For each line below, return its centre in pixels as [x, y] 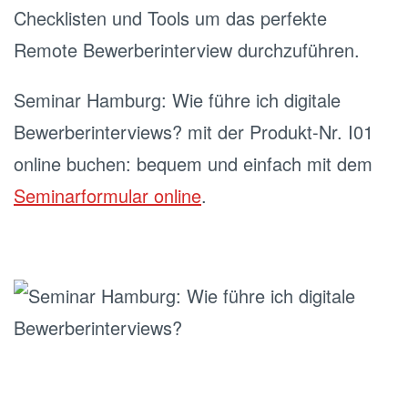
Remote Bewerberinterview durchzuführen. [187, 50]
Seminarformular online [107, 195]
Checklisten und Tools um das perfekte [170, 18]
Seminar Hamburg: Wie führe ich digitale [177, 100]
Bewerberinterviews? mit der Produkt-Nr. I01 [194, 132]
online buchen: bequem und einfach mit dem [193, 163]
